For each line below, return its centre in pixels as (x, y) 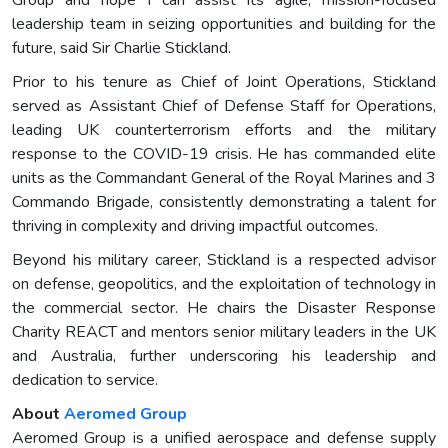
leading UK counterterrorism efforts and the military (224, 129)
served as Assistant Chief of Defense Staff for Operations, (224, 105)
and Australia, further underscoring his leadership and (224, 355)
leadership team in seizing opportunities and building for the (224, 23)
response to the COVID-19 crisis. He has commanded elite (224, 153)
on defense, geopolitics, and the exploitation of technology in (224, 283)
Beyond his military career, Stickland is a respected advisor (224, 259)
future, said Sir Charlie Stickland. (121, 47)
